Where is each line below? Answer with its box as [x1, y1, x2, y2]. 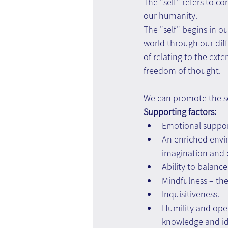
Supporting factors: [144, 105, 216, 118]
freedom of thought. [144, 64, 221, 76]
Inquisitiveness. [162, 188, 219, 200]
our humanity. [144, 9, 197, 21]
